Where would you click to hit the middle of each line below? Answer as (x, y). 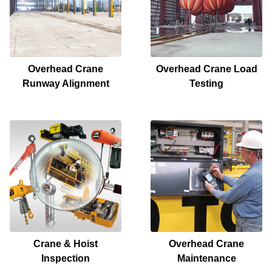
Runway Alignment (66, 83)
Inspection (66, 258)
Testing (206, 83)
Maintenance (206, 258)
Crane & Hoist (66, 243)
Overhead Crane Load (206, 69)
